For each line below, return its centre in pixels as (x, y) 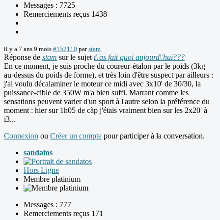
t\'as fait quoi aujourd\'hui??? (139, 57)
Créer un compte (76, 136)
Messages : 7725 (49, 5)
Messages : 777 (47, 205)
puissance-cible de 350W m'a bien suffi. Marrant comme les (96, 93)
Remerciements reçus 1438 (65, 14)
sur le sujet (75, 57)
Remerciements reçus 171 (63, 214)
